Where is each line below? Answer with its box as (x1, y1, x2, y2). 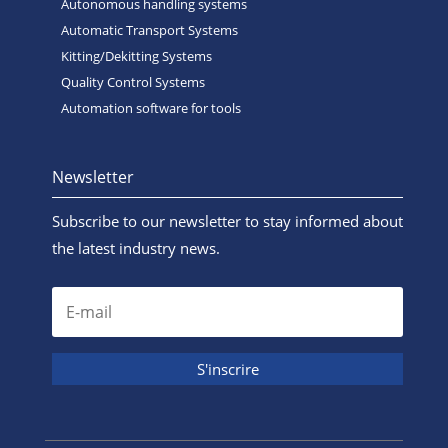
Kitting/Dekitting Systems (60, 47, 212, 66)
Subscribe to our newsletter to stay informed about (51, 211, 403, 232)
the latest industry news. (51, 238, 220, 259)
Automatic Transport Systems (60, 21, 238, 40)
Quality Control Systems (60, 73, 205, 92)
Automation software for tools (60, 99, 241, 118)
